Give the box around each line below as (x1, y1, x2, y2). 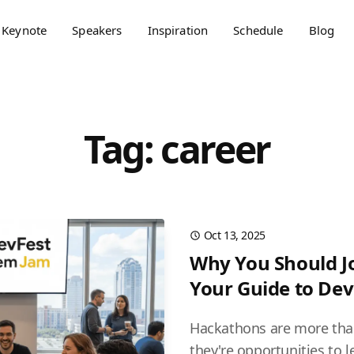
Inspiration (147, 22, 209, 38)
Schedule (233, 22, 284, 38)
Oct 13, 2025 (203, 228, 265, 243)
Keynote (2, 22, 47, 38)
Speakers (72, 22, 122, 38)
